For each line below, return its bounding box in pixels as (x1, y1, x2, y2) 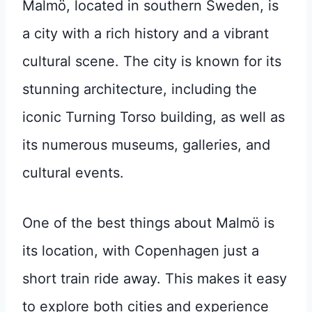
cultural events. (22, 164, 124, 181)
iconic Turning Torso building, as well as (22, 108, 285, 125)
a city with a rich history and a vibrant (22, 24, 269, 42)
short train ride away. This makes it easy (22, 270, 287, 287)
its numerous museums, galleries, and (22, 136, 270, 153)
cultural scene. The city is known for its (22, 52, 281, 70)
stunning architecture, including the (22, 80, 257, 97)
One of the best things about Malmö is (22, 214, 274, 231)
